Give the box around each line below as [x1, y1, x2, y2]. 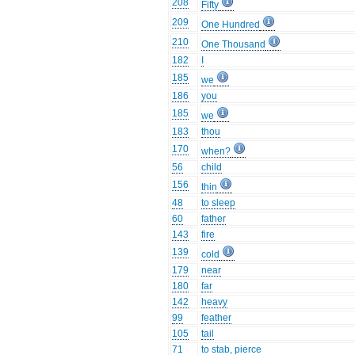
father [201, 213, 227, 225]
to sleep [201, 197, 236, 209]
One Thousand [201, 39, 266, 51]
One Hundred [201, 19, 261, 31]
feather [201, 312, 232, 324]
